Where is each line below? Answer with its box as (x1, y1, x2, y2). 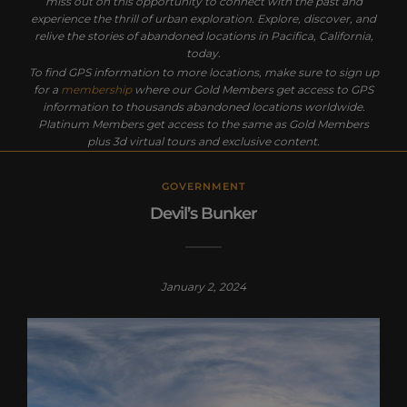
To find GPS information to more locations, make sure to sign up (28, 65, 379, 79)
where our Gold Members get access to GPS (132, 82, 373, 96)
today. (186, 45, 221, 60)
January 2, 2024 (161, 280, 246, 294)
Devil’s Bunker (150, 203, 257, 224)
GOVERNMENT (161, 180, 246, 194)
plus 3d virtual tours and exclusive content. (87, 134, 320, 148)
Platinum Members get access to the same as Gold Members (38, 116, 369, 131)
